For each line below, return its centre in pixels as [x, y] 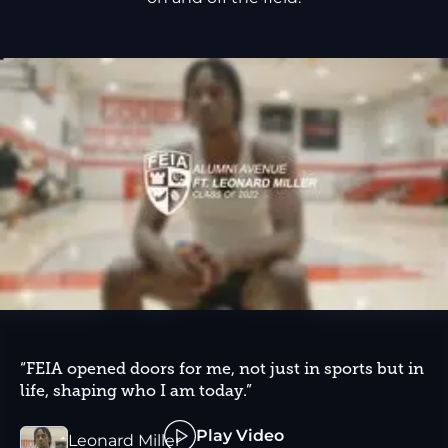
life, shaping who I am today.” [136, 390]
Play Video [240, 435]
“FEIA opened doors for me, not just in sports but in [222, 368]
